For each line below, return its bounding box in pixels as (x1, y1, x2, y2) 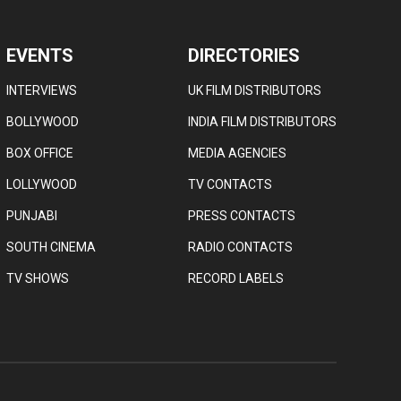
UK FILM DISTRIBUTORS (187, 82, 321, 98)
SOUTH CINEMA (5, 239, 96, 254)
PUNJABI (5, 208, 57, 223)
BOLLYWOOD (5, 114, 79, 129)
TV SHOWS (5, 270, 69, 286)
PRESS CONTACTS (187, 208, 295, 223)
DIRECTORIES (187, 44, 300, 66)
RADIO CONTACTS (187, 239, 293, 254)
